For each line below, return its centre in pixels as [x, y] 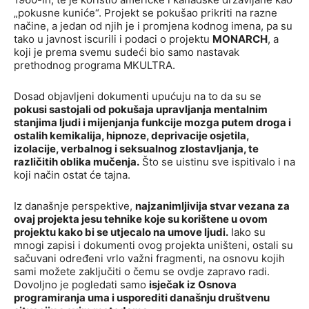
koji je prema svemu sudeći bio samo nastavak [127, 52]
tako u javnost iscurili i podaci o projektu [113, 39]
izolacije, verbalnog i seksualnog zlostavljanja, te [136, 149]
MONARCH [240, 39]
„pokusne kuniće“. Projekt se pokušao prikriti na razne [146, 13]
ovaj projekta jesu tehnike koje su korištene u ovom [141, 219]
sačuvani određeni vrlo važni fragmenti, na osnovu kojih [149, 259]
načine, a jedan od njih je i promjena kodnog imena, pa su [153, 26]
